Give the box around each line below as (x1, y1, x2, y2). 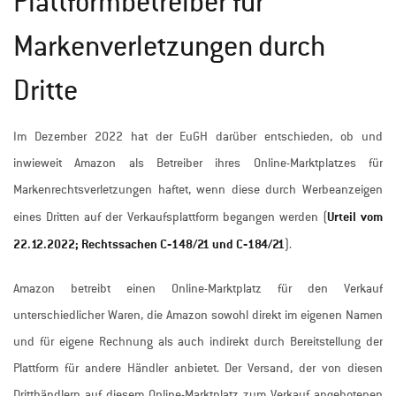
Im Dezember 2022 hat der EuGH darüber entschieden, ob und (13, 129, 383, 145)
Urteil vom (326, 208, 383, 225)
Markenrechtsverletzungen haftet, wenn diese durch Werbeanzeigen (13, 182, 383, 198)
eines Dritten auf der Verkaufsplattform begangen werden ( (13, 209, 327, 225)
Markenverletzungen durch (13, 29, 325, 65)
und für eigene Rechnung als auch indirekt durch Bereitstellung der (13, 334, 383, 350)
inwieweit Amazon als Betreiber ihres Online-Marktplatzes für (13, 156, 383, 171)
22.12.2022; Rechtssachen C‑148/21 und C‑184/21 (13, 235, 285, 253)
